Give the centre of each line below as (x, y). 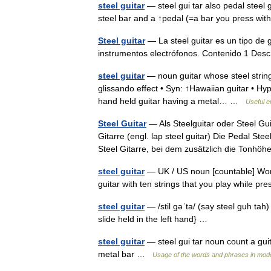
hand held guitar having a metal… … (172, 101)
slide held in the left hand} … (155, 219)
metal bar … (125, 254)
